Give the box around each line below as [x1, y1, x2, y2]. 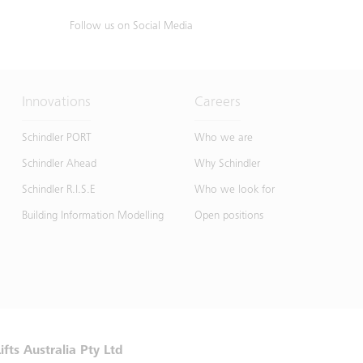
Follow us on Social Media [69, 20, 193, 32]
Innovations [21, 95, 91, 110]
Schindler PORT [21, 132, 92, 144]
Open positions [194, 210, 263, 222]
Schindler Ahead [21, 158, 96, 170]
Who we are [194, 132, 253, 144]
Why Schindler [194, 158, 260, 170]
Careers [194, 95, 241, 110]
